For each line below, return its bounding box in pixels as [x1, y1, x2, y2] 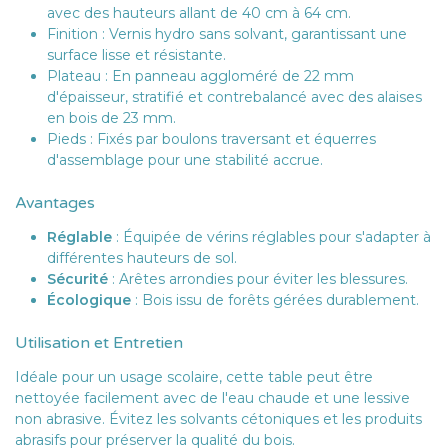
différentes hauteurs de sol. [47, 248, 237, 267]
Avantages [15, 192, 95, 213]
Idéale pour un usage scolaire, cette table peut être [15, 367, 373, 386]
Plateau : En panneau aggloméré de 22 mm [47, 66, 354, 85]
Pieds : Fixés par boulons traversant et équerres [47, 129, 376, 148]
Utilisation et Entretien [15, 332, 183, 353]
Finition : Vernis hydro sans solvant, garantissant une [47, 24, 407, 43]
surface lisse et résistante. [47, 45, 226, 64]
